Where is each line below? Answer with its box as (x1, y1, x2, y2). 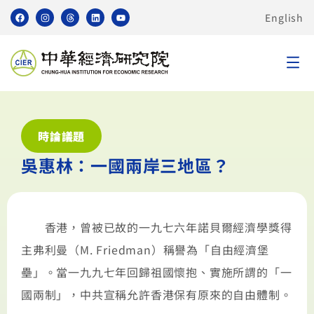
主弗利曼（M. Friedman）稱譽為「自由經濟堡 (21, 241, 269, 259)
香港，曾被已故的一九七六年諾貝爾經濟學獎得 (21, 219, 292, 236)
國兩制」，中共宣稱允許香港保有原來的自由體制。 (21, 286, 292, 303)
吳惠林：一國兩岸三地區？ (21, 153, 230, 177)
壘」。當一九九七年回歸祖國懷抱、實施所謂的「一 (21, 264, 292, 281)
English (265, 10, 303, 25)
